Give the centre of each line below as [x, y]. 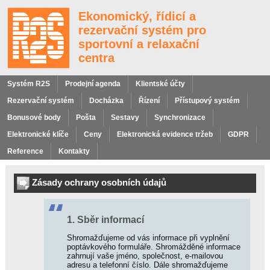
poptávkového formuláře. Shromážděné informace [154, 247]
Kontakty [74, 151]
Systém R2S [29, 84]
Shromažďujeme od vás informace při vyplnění [148, 238]
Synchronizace [180, 118]
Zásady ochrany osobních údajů [99, 182]
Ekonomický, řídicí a [137, 16]
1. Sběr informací [105, 220]
